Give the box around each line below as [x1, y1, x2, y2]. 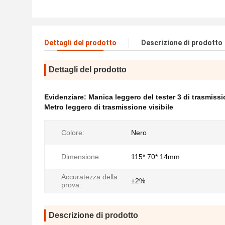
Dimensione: [61, 153, 101, 161]
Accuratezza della [61, 173, 118, 181]
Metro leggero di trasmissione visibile [44, 103, 173, 111]
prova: [61, 181, 81, 189]
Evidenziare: [44, 93, 88, 101]
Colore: [61, 129, 84, 137]
